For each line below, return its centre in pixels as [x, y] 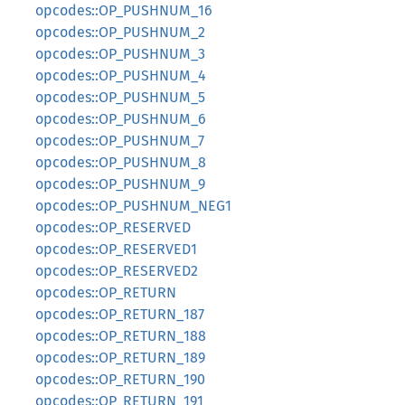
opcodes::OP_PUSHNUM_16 [124, 10]
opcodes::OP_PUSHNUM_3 [120, 54]
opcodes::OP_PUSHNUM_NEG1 [133, 206]
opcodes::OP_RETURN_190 [120, 379]
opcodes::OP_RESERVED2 [117, 271]
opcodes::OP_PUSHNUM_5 [120, 97]
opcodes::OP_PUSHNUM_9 [120, 184]
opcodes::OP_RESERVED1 [116, 249]
